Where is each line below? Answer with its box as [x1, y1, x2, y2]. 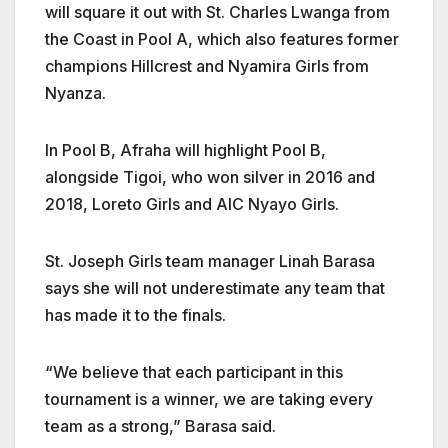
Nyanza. [45, 83, 110, 104]
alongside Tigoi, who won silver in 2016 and [45, 167, 375, 188]
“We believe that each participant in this [45, 362, 343, 383]
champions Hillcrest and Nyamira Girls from [45, 56, 369, 77]
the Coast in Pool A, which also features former [45, 29, 399, 50]
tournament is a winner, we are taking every [45, 389, 373, 410]
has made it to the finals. [45, 305, 230, 326]
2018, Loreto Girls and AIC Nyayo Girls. [45, 194, 343, 215]
